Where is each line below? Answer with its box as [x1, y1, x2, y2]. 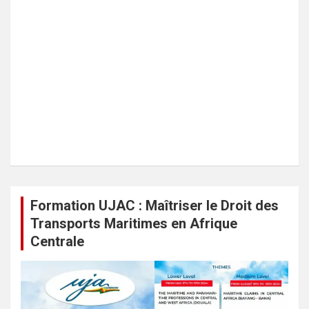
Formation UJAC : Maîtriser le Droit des [30, 197, 279, 214]
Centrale [30, 232, 84, 250]
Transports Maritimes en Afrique [30, 215, 237, 232]
